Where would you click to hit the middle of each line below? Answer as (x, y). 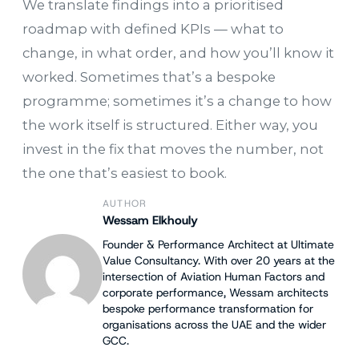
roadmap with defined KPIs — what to (153, 29)
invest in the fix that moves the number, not (173, 149)
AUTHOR (125, 204)
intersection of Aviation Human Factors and (214, 277)
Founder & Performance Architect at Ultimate (218, 245)
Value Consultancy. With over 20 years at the (219, 261)
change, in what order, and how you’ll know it (178, 53)
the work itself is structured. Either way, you (170, 125)
